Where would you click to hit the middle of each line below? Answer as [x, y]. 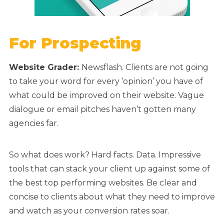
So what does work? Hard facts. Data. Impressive [105, 155]
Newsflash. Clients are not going [145, 67]
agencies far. [35, 123]
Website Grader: [45, 67]
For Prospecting [75, 43]
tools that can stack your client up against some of [109, 169]
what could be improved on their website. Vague [106, 95]
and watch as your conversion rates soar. [89, 211]
